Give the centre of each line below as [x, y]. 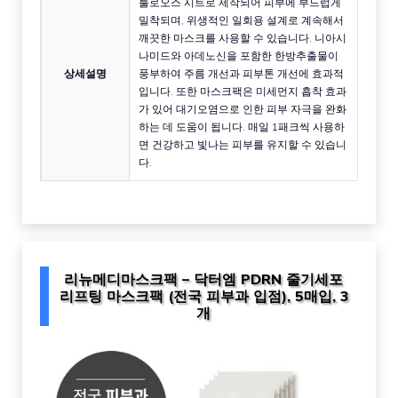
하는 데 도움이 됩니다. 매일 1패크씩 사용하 [242, 126]
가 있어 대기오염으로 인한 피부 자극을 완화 [243, 108]
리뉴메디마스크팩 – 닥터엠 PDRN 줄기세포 [203, 279]
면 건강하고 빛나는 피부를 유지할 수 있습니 [243, 144]
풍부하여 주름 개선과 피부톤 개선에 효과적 [241, 73]
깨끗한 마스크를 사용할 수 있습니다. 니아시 [243, 37]
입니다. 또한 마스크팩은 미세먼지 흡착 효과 [243, 91]
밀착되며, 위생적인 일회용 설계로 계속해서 [241, 20]
